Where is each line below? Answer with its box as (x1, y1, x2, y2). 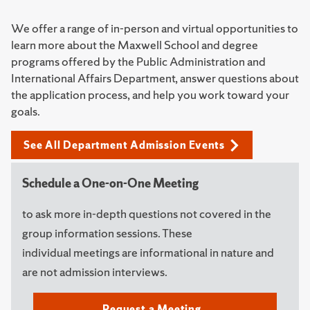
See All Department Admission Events (24, 138, 225, 152)
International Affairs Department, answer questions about (11, 70, 299, 86)
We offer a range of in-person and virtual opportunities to (11, 20, 298, 36)
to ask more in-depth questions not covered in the (22, 206, 271, 221)
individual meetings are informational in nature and (22, 244, 274, 260)
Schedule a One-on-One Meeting (22, 175, 199, 191)
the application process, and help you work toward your (11, 86, 289, 102)
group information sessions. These (22, 225, 192, 241)
